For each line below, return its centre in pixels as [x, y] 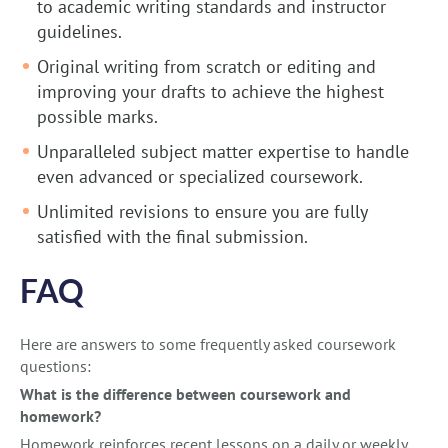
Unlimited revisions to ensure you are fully [202, 212]
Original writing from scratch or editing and [206, 67]
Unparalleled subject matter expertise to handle [223, 152]
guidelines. [79, 32]
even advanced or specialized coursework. [200, 177]
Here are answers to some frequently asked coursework [208, 344]
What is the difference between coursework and [185, 394]
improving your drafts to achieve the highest [210, 92]
